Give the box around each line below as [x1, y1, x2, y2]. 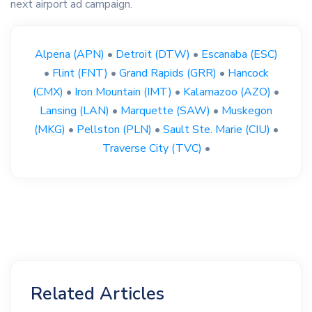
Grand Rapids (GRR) [118, 65, 217, 81]
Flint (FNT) [52, 65, 108, 81]
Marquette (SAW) [120, 102, 210, 118]
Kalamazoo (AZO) [183, 84, 271, 100]
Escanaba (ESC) [201, 46, 278, 62]
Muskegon [221, 102, 272, 118]
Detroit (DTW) [115, 46, 190, 62]
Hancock [227, 65, 269, 81]
